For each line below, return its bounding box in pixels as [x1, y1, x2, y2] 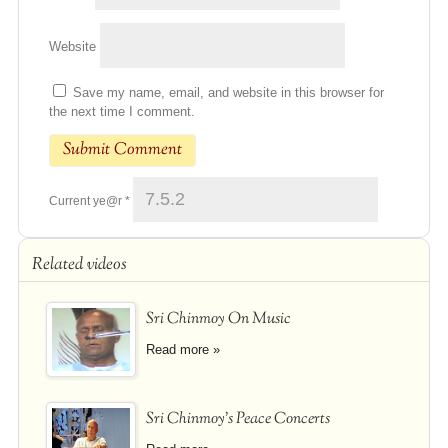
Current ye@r [48, 194, 125, 209]
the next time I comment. [48, 104, 195, 120]
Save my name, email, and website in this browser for [72, 85, 384, 101]
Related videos [31, 253, 127, 278]
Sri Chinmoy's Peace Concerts [145, 408, 330, 432]
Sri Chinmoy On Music [145, 308, 291, 332]
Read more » [145, 342, 220, 358]
